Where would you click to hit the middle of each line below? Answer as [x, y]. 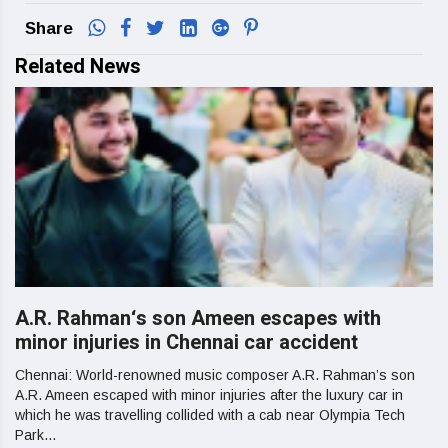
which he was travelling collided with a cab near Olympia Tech [210, 415]
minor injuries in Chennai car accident [186, 343]
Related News [78, 67]
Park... [35, 435]
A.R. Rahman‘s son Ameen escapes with [198, 319]
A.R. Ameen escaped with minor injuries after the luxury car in [209, 395]
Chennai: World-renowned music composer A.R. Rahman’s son [215, 375]
